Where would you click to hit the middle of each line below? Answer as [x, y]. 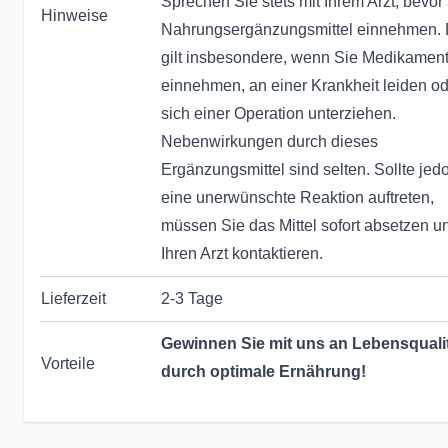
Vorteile [68, 363]
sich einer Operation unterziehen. [278, 113]
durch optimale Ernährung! [263, 371]
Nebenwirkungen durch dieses [269, 141]
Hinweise [74, 15]
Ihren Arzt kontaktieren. [242, 253]
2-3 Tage [192, 298]
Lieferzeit [73, 298]
